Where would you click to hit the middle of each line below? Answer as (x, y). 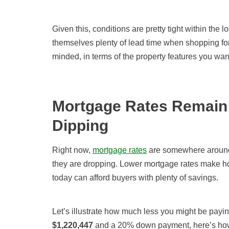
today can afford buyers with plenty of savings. (135, 178)
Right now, (72, 150)
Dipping (81, 126)
